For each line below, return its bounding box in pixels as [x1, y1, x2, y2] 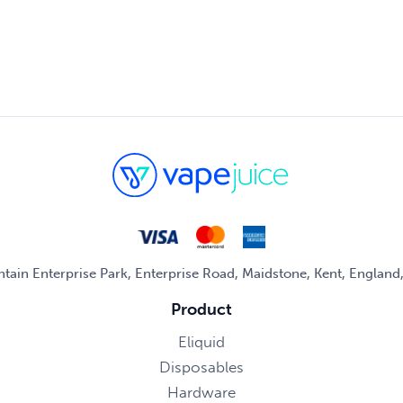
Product [171, 300, 232, 320]
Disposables [159, 358, 244, 377]
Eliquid [178, 333, 225, 352]
